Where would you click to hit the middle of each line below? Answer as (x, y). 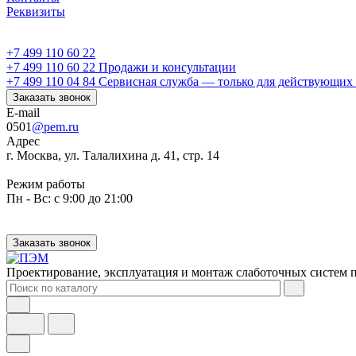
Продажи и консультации (167, 67)
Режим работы (46, 184)
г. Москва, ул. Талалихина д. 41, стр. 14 (113, 155)
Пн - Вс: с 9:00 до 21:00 (70, 198)
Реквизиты (36, 12)
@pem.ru (55, 127)
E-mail (23, 112)
